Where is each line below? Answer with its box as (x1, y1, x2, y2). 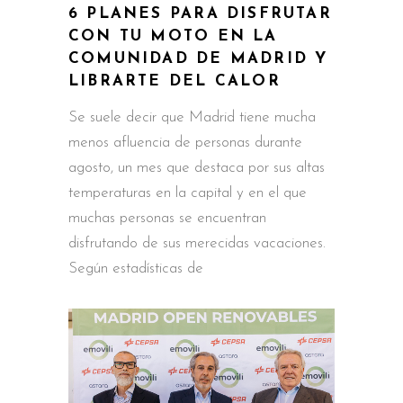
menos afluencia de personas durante (68, 135, 302, 151)
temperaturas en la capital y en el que (68, 185, 307, 201)
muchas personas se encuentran (68, 210, 266, 227)
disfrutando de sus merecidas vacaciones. (68, 236, 326, 252)
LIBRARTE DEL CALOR (68, 74, 281, 90)
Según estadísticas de (68, 261, 203, 277)
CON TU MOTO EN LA (68, 29, 278, 45)
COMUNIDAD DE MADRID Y (68, 51, 328, 67)
